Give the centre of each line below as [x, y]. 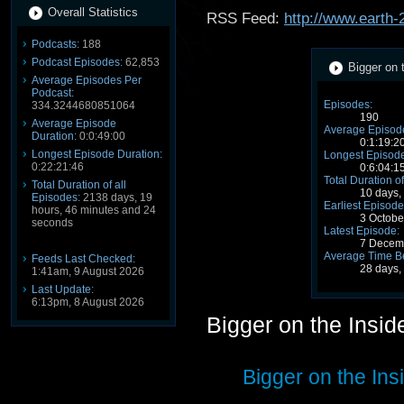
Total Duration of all [79, 185]
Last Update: [63, 289]
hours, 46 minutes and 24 [94, 210]
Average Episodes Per [87, 80]
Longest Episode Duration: [97, 154]
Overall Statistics [93, 12]
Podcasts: [55, 44]
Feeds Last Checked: [83, 259]
